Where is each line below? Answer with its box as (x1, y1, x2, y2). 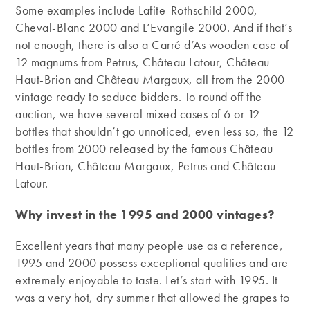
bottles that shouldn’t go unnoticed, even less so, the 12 (15, 122, 294, 139)
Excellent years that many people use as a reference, (15, 237, 284, 253)
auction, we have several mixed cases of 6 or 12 (15, 105, 260, 122)
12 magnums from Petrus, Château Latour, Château (15, 53, 270, 70)
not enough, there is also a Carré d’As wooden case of (15, 36, 289, 53)
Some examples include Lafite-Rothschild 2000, (15, 1, 258, 18)
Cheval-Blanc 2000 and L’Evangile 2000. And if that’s (15, 19, 293, 35)
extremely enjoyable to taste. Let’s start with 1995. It (15, 271, 278, 288)
